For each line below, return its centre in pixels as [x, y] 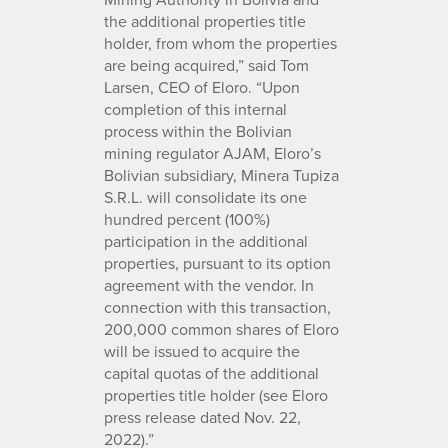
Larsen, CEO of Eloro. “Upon [202, 86]
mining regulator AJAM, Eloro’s [212, 152]
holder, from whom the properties [220, 42]
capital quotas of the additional [211, 372]
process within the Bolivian [198, 130]
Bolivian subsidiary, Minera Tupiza [221, 174]
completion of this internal [195, 108]
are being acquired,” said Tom [206, 64]
